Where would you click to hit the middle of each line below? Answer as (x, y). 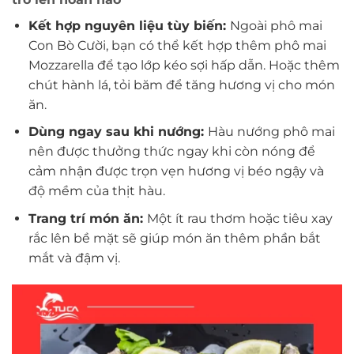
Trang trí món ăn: (87, 218)
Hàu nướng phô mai (271, 132)
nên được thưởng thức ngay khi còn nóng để (171, 152)
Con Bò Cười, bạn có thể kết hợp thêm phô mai (177, 45)
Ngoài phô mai (276, 25)
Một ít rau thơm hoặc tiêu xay (239, 218)
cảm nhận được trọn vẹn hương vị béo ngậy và (176, 171)
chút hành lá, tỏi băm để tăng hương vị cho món (181, 85)
